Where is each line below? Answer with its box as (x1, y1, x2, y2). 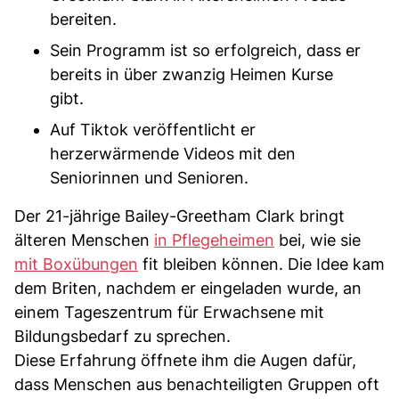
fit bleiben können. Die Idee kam (138, 254, 385, 273)
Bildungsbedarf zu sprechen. (14, 326, 231, 346)
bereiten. (50, 9, 117, 28)
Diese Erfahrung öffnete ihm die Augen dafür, (14, 350, 356, 370)
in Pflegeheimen (154, 230, 274, 249)
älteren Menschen (14, 230, 154, 249)
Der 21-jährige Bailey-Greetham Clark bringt (14, 206, 345, 225)
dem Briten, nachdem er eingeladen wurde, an (14, 278, 362, 297)
